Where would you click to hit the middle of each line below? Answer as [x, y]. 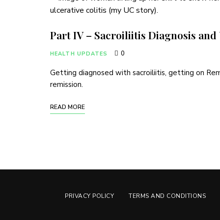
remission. [67, 85]
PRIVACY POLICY [89, 196]
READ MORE [68, 107]
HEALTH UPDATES [79, 54]
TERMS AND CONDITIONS [167, 196]
